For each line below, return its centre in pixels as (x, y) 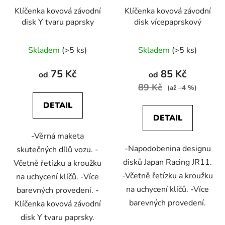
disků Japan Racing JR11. (167, 162)
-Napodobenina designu (167, 149)
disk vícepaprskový (167, 22)
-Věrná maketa (58, 136)
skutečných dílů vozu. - (58, 150)
